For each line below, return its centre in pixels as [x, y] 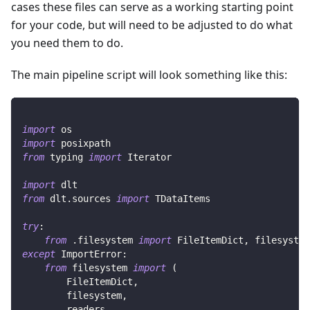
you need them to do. [67, 43]
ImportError [89, 254]
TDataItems [180, 198]
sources [94, 198]
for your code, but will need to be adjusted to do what [152, 25]
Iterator [147, 157]
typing [66, 157]
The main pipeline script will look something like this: [149, 74]
